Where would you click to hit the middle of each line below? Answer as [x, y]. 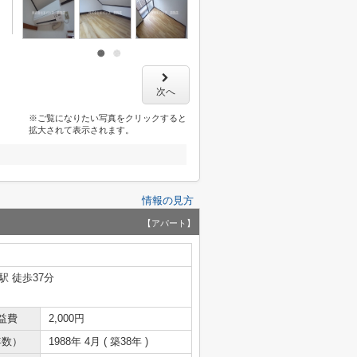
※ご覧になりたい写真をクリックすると [107, 118]
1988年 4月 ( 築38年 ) [98, 341]
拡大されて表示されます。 [81, 130]
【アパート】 [169, 223]
